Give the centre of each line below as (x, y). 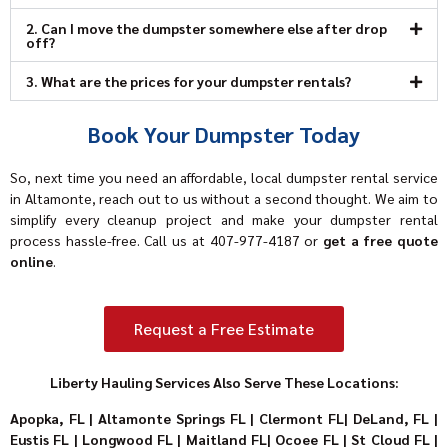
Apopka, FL (47, 417)
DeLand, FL (391, 417)
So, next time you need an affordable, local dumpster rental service (224, 176)
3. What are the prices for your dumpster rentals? (188, 80)
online (31, 260)
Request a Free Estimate (224, 329)
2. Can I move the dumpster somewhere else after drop (206, 27)
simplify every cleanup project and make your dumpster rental (224, 218)
